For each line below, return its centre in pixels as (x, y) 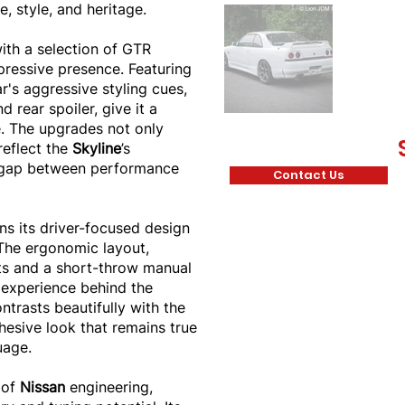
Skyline (97, 148)
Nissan (45, 387)
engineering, (111, 387)
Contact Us (309, 175)
